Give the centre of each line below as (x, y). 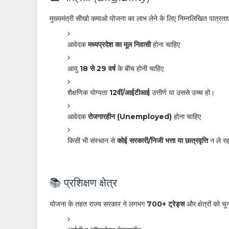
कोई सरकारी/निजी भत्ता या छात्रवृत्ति (163, 141)
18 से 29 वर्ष (98, 68)
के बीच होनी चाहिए (140, 68)
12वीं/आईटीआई (130, 93)
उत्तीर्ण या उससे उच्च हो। (182, 93)
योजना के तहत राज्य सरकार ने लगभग (98, 204)
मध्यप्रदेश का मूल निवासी (119, 44)
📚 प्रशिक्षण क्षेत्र (83, 183)
